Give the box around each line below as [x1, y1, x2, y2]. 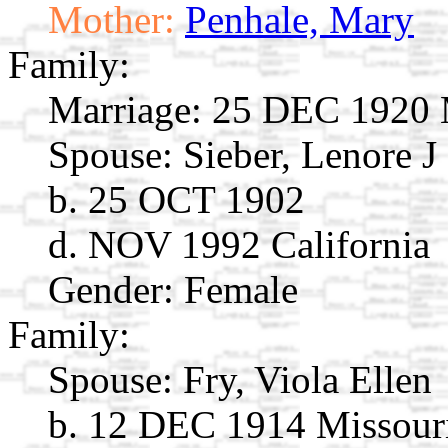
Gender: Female [48, 267, 298, 311]
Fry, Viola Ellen [183, 357, 432, 401]
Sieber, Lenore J [183, 132, 437, 176]
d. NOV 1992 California [48, 222, 430, 266]
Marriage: [48, 87, 202, 131]
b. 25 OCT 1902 [48, 177, 305, 221]
